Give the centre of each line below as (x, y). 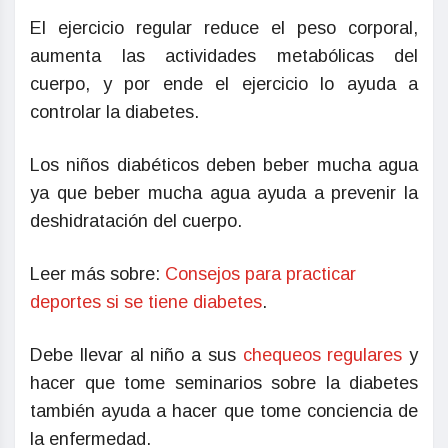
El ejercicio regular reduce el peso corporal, (224, 28)
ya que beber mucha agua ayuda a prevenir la (224, 193)
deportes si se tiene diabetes (146, 302)
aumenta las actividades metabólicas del (224, 56)
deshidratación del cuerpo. (136, 221)
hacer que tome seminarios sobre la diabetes (224, 383)
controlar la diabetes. (114, 112)
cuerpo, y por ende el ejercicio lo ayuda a (224, 84)
